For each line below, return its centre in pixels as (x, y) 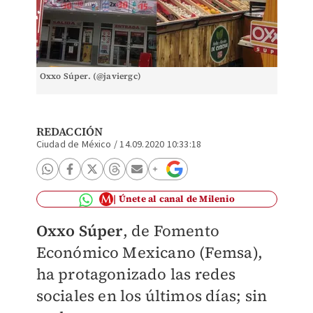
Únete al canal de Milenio (176, 199)
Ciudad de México (74, 145)
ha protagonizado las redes (136, 274)
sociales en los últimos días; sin (152, 296)
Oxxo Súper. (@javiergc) (90, 76)
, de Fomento (171, 231)
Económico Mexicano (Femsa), (149, 252)
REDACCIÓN (70, 131)
